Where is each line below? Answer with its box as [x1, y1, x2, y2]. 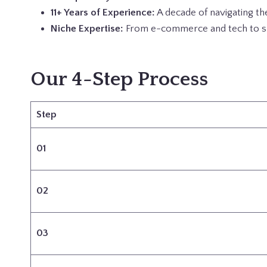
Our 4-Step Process [30, 68, 208, 91]
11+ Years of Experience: [51, 7, 155, 18]
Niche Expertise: [51, 23, 123, 34]
